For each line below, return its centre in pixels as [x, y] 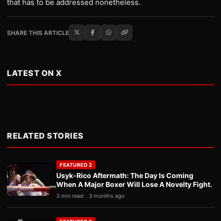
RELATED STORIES [45, 136]
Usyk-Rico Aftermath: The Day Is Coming [125, 176]
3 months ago [107, 196]
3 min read [70, 196]
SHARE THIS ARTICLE [38, 33]
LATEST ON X [35, 73]
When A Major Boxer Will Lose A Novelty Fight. [134, 184]
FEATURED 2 [76, 165]
